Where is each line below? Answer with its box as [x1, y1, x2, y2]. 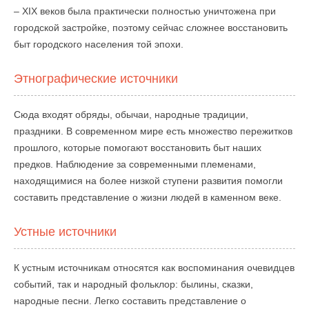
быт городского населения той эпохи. [14, 39, 183, 50]
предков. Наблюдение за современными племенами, [14, 159, 256, 170]
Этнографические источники [14, 72, 178, 86]
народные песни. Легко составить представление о [14, 295, 246, 307]
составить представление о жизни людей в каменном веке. [14, 192, 281, 203]
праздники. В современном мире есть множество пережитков [14, 126, 292, 137]
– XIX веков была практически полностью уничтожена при [14, 6, 276, 17]
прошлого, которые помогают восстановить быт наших [14, 142, 261, 154]
